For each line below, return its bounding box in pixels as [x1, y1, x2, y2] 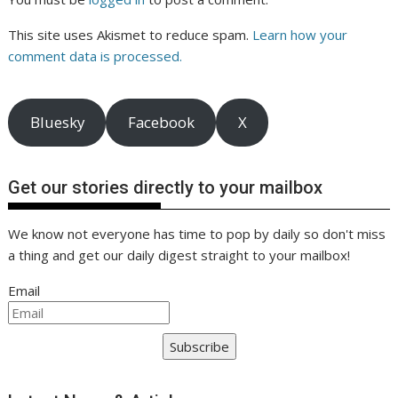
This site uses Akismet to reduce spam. [8, 26, 253, 44]
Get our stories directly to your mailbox [8, 177, 323, 199]
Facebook [127, 112, 195, 133]
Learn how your [252, 26, 348, 44]
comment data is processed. [8, 47, 183, 66]
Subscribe [169, 338, 229, 356]
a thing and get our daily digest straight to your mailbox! [8, 246, 351, 265]
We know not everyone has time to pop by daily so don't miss [8, 225, 386, 243]
